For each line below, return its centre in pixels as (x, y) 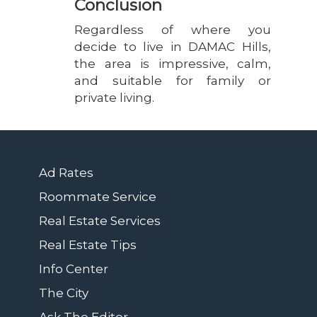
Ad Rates (66, 172)
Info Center (74, 269)
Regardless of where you (173, 29)
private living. (114, 97)
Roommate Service (98, 196)
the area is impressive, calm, (173, 63)
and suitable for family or (173, 80)
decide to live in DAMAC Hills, (173, 46)
